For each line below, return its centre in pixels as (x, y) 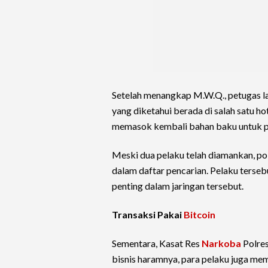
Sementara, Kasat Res (157, 243)
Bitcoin (200, 215)
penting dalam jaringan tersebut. (178, 186)
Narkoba (221, 243)
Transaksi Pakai (148, 215)
